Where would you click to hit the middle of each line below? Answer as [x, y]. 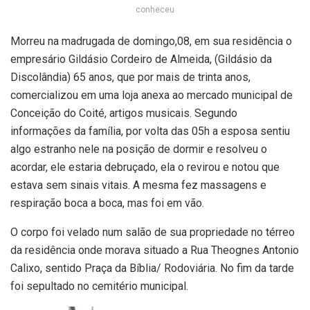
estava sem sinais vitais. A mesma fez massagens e [138, 185]
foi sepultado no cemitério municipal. [102, 286]
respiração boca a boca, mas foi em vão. [107, 203]
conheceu [155, 10]
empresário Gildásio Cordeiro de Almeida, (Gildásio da [141, 60]
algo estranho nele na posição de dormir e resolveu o [139, 149]
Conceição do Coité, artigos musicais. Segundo [124, 113]
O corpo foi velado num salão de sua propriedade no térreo [153, 232]
